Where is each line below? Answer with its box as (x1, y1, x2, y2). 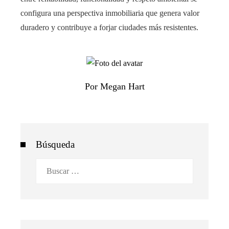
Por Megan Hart (84, 81, 145, 91)
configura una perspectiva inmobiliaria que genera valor (20, 9, 199, 18)
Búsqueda (36, 139, 75, 150)
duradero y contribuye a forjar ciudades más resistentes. (20, 23, 198, 32)
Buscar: (35, 160, 60, 169)
